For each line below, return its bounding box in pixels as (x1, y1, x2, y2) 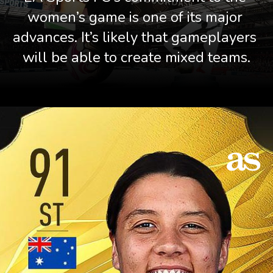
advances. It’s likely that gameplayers (13, 27, 257, 47)
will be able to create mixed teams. (23, 47, 250, 67)
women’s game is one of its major (27, 7, 243, 27)
